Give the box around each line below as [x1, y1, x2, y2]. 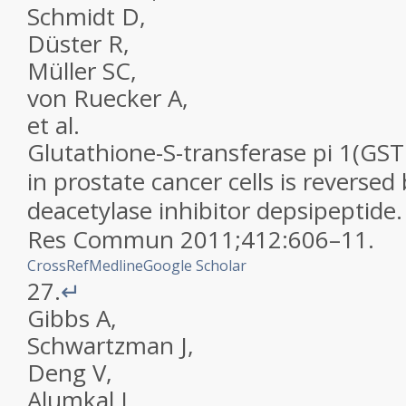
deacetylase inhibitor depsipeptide [27, 194, 396, 227]
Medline [89, 256, 143, 275]
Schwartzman [27, 329, 174, 362]
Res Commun [27, 223, 174, 256]
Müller [27, 54, 96, 87]
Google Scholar [143, 256, 246, 275]
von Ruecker [27, 82, 161, 114]
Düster [27, 27, 101, 60]
